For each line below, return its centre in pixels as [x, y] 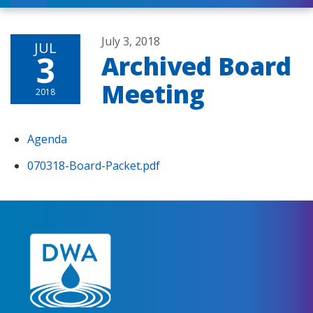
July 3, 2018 [131, 41]
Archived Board [196, 66]
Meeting [153, 94]
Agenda [47, 139]
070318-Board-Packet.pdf [94, 165]
